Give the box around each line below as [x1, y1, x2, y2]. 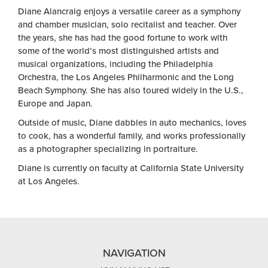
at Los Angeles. [18, 176, 80, 187]
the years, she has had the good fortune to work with [18, 32, 227, 43]
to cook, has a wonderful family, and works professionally [18, 130, 245, 141]
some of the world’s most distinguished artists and [18, 45, 219, 56]
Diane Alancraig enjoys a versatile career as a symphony [18, 6, 240, 17]
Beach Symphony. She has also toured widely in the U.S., [18, 85, 243, 96]
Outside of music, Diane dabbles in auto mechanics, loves [18, 117, 246, 128]
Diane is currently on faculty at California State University [18, 163, 243, 173]
